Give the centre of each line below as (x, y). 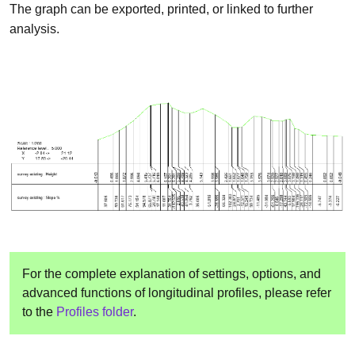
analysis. (34, 29)
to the (39, 312)
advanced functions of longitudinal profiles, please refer (177, 293)
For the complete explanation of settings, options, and (172, 274)
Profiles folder (95, 312)
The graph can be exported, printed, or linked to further (161, 10)
